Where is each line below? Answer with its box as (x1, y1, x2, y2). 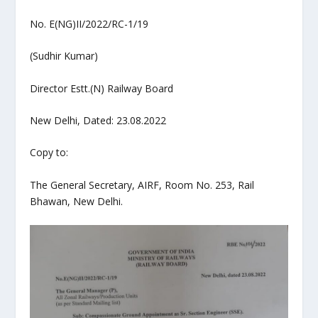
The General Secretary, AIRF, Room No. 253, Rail (30, 177, 255, 192)
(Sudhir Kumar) (30, 49, 99, 63)
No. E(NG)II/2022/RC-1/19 (30, 16, 149, 31)
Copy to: (30, 146, 69, 160)
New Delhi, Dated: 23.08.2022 (30, 114, 167, 128)
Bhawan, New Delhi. (30, 194, 124, 208)
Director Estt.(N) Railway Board (30, 81, 174, 95)
